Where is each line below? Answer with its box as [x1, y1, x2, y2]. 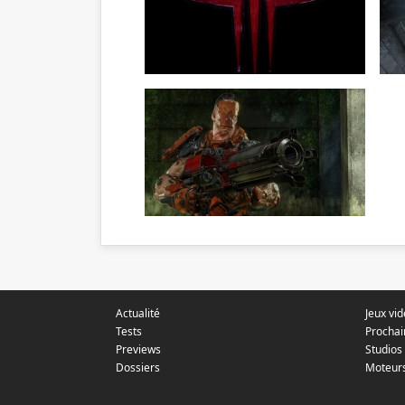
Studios [365, 342, 402, 357]
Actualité [116, 306, 160, 321]
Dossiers [116, 360, 160, 375]
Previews [116, 342, 161, 357]
